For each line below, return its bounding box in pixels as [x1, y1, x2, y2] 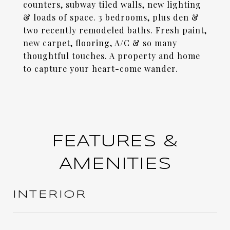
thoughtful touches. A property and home [23, 50, 200, 61]
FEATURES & [51, 134, 179, 150]
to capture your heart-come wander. [23, 63, 178, 74]
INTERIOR [13, 189, 87, 200]
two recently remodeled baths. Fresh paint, [23, 25, 207, 35]
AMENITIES [59, 157, 171, 172]
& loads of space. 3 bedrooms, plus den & [23, 12, 199, 23]
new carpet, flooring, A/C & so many [23, 37, 177, 48]
